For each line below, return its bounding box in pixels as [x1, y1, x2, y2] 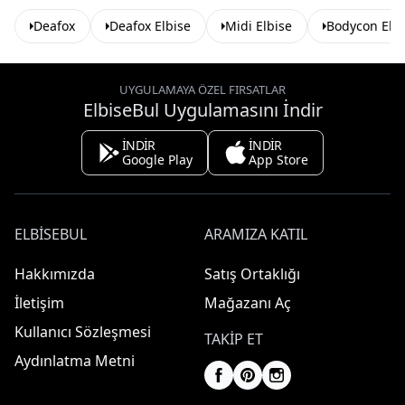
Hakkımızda [14, 264, 95, 284]
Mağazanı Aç [204, 293, 291, 313]
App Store [249, 151, 308, 168]
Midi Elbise [225, 16, 292, 34]
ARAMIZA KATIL [204, 224, 307, 244]
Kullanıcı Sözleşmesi [14, 322, 151, 342]
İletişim [14, 293, 64, 313]
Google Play [122, 151, 193, 168]
